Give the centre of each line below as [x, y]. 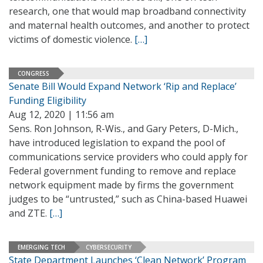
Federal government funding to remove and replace [122, 171]
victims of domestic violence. [72, 39]
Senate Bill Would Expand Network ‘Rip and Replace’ [123, 86]
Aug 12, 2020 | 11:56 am [61, 114]
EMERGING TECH [41, 247]
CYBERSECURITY [109, 247]
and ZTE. [29, 213]
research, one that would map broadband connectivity [127, 11]
